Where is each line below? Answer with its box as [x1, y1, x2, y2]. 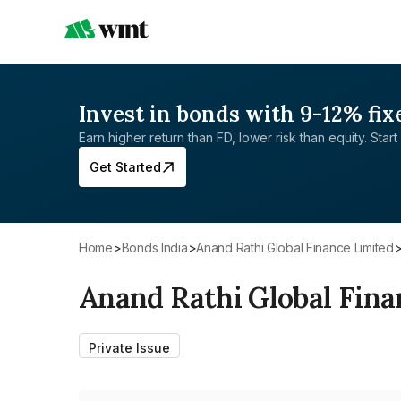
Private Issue [89, 340, 170, 355]
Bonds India [129, 240, 188, 255]
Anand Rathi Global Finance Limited [204, 240, 394, 255]
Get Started [90, 159, 161, 175]
